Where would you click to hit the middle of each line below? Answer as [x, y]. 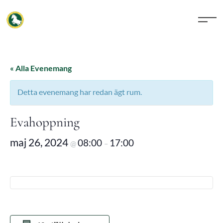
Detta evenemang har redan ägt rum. [80, 92]
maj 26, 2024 [40, 142]
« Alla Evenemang [41, 68]
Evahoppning [45, 122]
